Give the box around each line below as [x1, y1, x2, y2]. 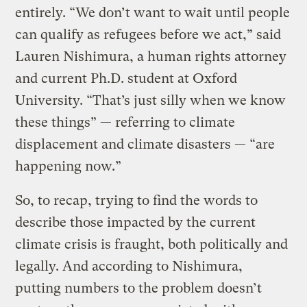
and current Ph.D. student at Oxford [15, 70, 238, 86]
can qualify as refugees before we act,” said [15, 26, 282, 42]
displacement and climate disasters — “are [15, 136, 275, 152]
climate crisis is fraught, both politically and [15, 236, 288, 252]
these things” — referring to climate [15, 114, 236, 130]
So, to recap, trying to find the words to [15, 192, 258, 208]
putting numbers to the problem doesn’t [15, 280, 262, 296]
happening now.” [15, 158, 122, 174]
